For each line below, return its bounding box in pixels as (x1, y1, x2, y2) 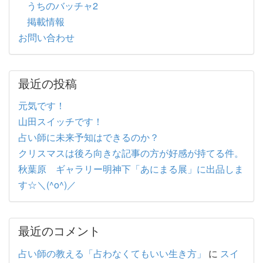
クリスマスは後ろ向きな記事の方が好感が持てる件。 (18, 146, 244, 160)
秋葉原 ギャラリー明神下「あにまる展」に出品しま (18, 162, 244, 176)
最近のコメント (18, 222, 100, 239)
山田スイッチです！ (18, 114, 103, 128)
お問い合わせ (18, 30, 75, 44)
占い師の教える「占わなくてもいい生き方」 (18, 246, 206, 260)
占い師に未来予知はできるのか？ (18, 130, 159, 144)
